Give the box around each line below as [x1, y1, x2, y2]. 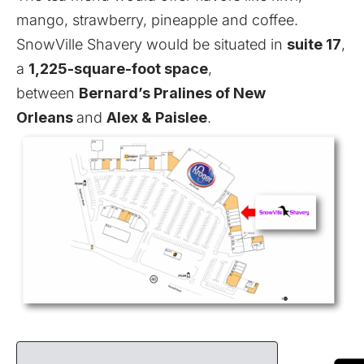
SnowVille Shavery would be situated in [16, 35, 287, 53]
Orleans [16, 108, 76, 126]
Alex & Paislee [106, 108, 207, 126]
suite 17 [287, 35, 341, 53]
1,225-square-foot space [28, 59, 208, 77]
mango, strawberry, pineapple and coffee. [16, 11, 298, 28]
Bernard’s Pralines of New [79, 84, 266, 102]
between [16, 84, 79, 102]
